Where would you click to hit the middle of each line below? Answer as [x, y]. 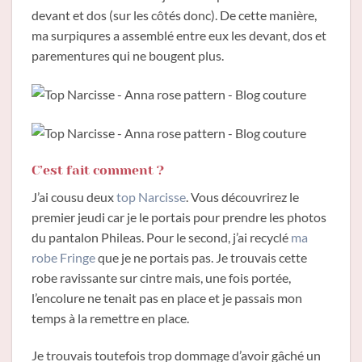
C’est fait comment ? [98, 170]
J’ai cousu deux [73, 197]
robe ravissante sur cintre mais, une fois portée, [161, 278]
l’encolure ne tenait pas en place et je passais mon [167, 298]
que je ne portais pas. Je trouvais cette [201, 258]
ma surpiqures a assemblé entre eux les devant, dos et [179, 35]
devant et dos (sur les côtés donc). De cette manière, [174, 15]
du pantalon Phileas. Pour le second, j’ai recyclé [161, 238]
